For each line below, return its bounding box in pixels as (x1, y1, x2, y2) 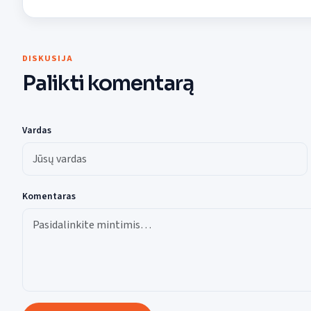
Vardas (22, 124, 51, 137)
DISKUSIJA (22, 52, 73, 65)
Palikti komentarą (22, 70, 194, 97)
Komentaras (22, 189, 76, 203)
